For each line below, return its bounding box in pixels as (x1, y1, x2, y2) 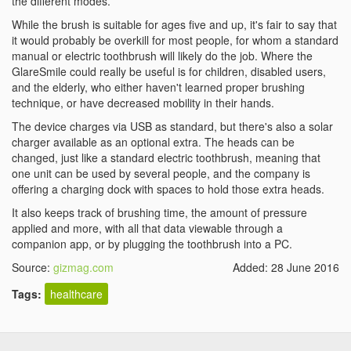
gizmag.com (53, 259, 114, 275)
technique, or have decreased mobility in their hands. (12, 95, 274, 110)
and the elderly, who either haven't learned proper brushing (12, 79, 305, 95)
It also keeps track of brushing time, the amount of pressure (12, 204, 307, 220)
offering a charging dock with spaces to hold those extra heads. (12, 181, 324, 197)
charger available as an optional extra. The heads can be (12, 134, 295, 150)
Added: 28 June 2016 (233, 259, 339, 275)
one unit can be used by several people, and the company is (12, 165, 310, 181)
